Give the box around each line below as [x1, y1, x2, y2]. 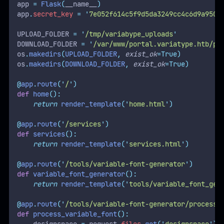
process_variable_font [32, 209, 117, 219]
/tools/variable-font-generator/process [64, 199, 217, 209]
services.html [128, 139, 181, 149]
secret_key [32, 9, 73, 19]
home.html [128, 99, 165, 109]
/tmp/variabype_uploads [84, 29, 173, 39]
